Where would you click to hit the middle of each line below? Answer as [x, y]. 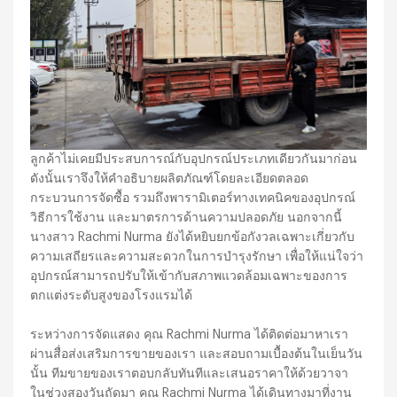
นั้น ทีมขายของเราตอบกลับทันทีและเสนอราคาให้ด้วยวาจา [190, 373]
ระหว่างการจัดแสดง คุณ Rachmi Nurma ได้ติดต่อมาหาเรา [190, 334]
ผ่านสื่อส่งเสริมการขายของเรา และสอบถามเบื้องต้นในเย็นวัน [197, 354]
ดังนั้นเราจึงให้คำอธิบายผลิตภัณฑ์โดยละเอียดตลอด [170, 178]
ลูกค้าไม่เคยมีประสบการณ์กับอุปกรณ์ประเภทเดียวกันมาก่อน [194, 159]
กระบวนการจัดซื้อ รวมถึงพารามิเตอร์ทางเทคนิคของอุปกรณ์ [193, 198]
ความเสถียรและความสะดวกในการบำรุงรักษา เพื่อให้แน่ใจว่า [197, 256]
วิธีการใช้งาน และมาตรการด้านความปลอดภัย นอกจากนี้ [187, 217]
